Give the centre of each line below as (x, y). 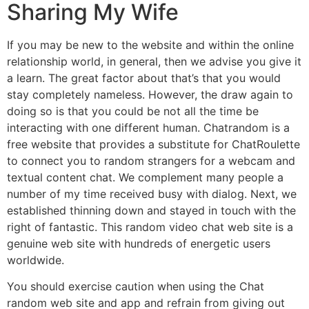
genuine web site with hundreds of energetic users (139, 243)
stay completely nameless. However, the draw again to (150, 94)
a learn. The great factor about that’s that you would (144, 78)
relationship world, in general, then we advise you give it (154, 61)
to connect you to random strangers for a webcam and (151, 160)
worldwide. (36, 260)
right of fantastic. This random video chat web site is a (150, 227)
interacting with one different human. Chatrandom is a (148, 127)
